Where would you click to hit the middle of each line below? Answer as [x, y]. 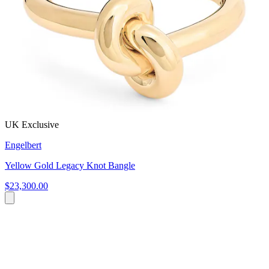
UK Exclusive [32, 124]
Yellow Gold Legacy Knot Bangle [70, 165]
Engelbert [23, 145]
